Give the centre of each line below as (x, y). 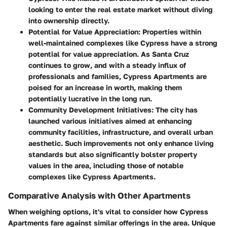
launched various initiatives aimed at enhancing (110, 121)
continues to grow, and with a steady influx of (107, 65)
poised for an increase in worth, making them (105, 87)
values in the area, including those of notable (106, 165)
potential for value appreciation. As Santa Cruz (109, 54)
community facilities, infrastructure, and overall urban (121, 132)
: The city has (175, 109)
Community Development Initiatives (90, 109)
